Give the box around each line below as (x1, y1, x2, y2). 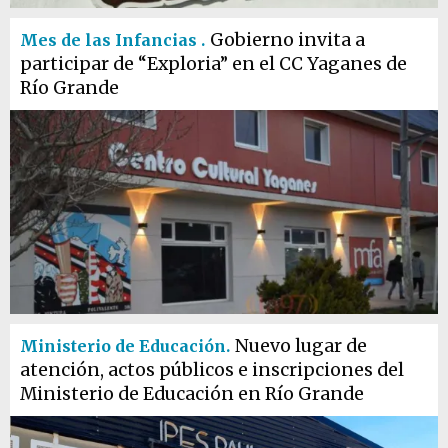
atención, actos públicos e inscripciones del (20, 359, 404, 381)
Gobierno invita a (210, 29, 365, 51)
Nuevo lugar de (235, 335, 367, 357)
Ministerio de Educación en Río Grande (20, 383, 364, 405)
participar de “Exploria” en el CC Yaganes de (20, 53, 407, 75)
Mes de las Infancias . (20, 30, 205, 50)
